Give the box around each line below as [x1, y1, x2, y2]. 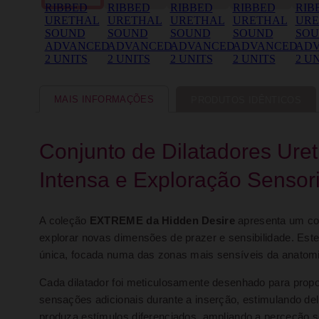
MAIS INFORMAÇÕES [54, 94, 155, 105]
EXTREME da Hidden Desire [89, 215, 235, 226]
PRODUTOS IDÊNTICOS [191, 95, 302, 105]
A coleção [39, 215, 90, 226]
